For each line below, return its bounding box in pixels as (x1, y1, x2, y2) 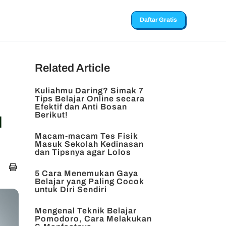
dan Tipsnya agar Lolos (34, 148, 131, 156)
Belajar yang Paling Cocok (34, 177, 144, 186)
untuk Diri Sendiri (34, 185, 107, 194)
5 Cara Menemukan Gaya (34, 169, 138, 178)
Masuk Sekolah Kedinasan (34, 140, 144, 148)
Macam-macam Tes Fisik (34, 132, 138, 140)
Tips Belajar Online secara (34, 94, 145, 103)
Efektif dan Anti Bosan (34, 102, 127, 111)
